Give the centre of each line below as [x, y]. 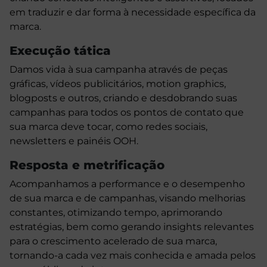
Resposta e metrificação [87, 165]
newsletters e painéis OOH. [74, 141]
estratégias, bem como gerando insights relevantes [132, 227]
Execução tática [60, 51]
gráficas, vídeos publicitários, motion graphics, [118, 84]
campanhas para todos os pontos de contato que [127, 113]
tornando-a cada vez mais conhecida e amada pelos [133, 256]
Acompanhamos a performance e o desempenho [127, 184]
